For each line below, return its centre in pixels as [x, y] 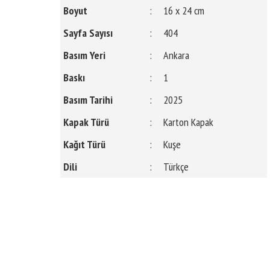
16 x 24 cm [184, 10]
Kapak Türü [86, 122]
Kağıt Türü [85, 144]
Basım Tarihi [88, 99]
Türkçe [176, 166]
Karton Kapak [189, 122]
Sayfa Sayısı [88, 33]
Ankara [177, 55]
